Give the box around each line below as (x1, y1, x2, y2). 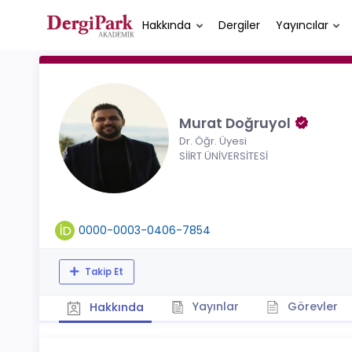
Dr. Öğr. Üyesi (179, 134, 247, 148)
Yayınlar (189, 299, 239, 314)
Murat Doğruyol (179, 114, 294, 133)
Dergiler (218, 16, 260, 33)
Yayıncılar (275, 16, 328, 33)
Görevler (284, 299, 338, 314)
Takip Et (82, 265, 123, 278)
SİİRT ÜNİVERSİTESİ (179, 148, 268, 163)
